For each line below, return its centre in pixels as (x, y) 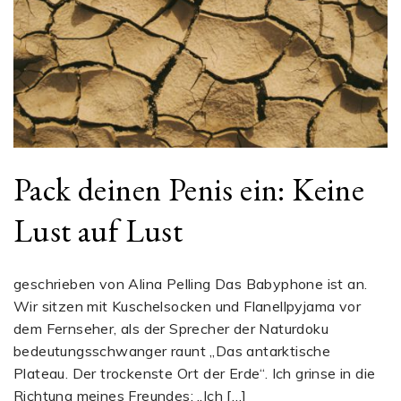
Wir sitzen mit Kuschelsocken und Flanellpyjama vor (187, 306)
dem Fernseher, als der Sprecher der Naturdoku (171, 328)
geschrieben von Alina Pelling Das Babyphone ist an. (191, 283)
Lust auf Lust (98, 231)
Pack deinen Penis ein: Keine (189, 190)
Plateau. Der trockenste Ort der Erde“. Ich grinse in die (195, 373)
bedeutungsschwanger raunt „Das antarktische (172, 350)
